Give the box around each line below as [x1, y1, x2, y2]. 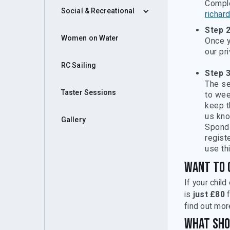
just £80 [193, 189, 225, 199]
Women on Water [61, 34, 119, 42]
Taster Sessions [61, 88, 117, 97]
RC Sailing [61, 61, 96, 69]
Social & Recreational [61, 7, 135, 15]
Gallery [61, 116, 86, 124]
